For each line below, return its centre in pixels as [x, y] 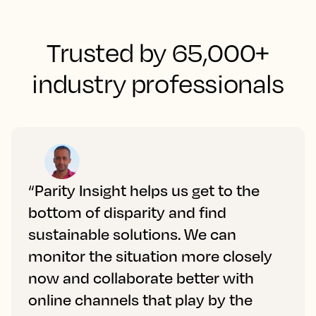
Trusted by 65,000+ [158, 52]
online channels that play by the [140, 299]
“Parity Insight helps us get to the [144, 190]
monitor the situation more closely [150, 256]
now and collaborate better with [141, 278]
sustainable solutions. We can [132, 234]
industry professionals [158, 83]
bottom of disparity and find [127, 212]
